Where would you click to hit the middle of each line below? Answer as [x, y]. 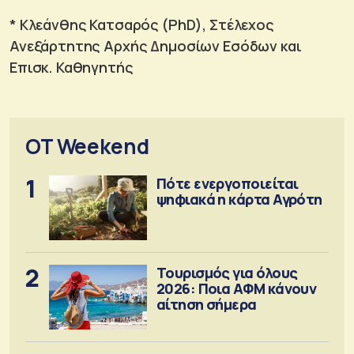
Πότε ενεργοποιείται [227, 183]
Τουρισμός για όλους [227, 272]
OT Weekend [87, 146]
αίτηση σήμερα [206, 304]
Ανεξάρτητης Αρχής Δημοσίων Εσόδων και [156, 45]
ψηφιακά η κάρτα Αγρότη [239, 199]
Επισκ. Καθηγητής [72, 67]
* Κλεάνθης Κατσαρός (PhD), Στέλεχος [142, 24]
